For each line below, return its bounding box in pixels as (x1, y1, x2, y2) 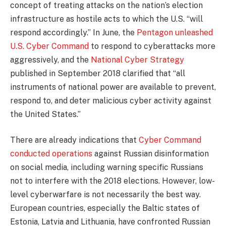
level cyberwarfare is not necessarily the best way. (10, 190, 201, 200)
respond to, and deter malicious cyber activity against (10, 95, 211, 105)
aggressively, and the (10, 54, 91, 65)
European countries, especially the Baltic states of (10, 203, 200, 213)
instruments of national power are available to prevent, (10, 82, 216, 92)
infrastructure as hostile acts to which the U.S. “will (10, 14, 203, 24)
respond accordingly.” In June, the (10, 27, 137, 37)
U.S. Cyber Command (10, 41, 89, 51)
